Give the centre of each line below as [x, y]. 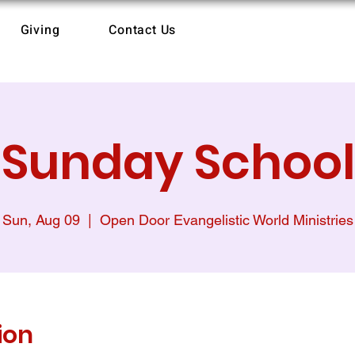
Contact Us [143, 30]
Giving [40, 30]
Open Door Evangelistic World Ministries [226, 220]
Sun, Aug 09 [41, 220]
